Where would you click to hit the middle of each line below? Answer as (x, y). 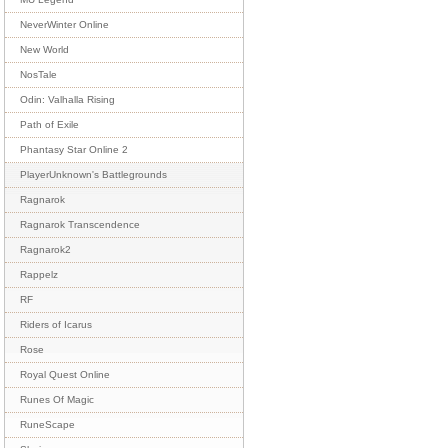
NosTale (38, 74)
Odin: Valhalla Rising (67, 99)
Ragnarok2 (45, 249)
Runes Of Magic (57, 399)
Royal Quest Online (65, 374)
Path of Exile (49, 124)
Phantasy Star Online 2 (74, 149)
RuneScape (47, 424)
